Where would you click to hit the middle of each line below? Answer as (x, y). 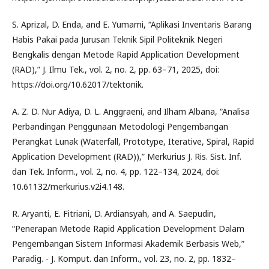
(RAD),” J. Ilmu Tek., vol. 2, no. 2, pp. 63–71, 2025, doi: (116, 69)
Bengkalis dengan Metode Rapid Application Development (126, 54)
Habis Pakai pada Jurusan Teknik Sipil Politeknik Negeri (117, 39)
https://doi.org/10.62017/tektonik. (78, 84)
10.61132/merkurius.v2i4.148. (68, 186)
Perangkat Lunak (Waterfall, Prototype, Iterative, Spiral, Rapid (133, 141)
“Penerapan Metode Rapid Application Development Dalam (128, 228)
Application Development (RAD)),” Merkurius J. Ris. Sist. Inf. (127, 156)
